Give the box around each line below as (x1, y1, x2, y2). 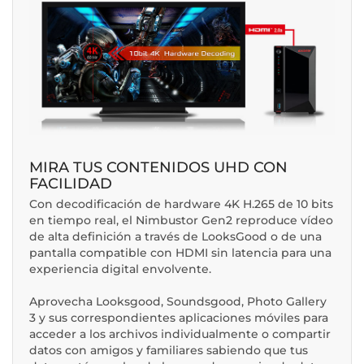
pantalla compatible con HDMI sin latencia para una (29, 245, 331, 260)
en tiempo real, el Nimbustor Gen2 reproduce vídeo (29, 212, 333, 227)
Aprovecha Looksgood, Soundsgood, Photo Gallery (29, 293, 327, 309)
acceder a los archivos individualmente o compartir (29, 326, 331, 341)
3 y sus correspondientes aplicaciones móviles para (29, 310, 328, 325)
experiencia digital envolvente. (29, 261, 211, 276)
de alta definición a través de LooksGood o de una (29, 228, 322, 244)
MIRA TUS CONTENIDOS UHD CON (29, 158, 288, 176)
